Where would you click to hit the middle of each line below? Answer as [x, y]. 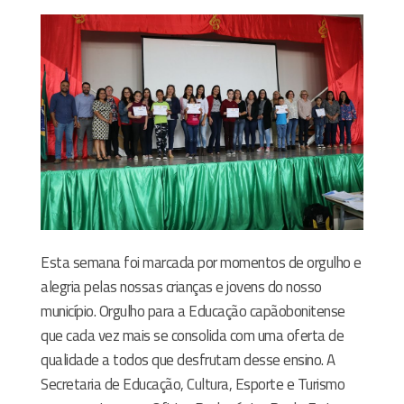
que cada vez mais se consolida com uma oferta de [192, 335]
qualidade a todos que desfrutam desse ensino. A [188, 359]
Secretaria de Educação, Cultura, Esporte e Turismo [193, 384]
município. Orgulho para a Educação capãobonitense [193, 311]
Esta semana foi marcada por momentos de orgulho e [201, 262]
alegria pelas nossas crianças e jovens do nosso [181, 286]
